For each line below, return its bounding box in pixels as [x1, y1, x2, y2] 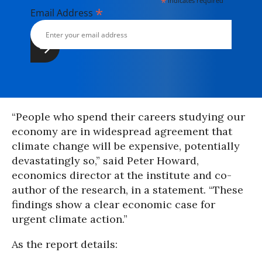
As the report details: [12, 237, 118, 251]
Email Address [30, 6, 95, 19]
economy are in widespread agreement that [12, 125, 232, 138]
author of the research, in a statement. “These [12, 183, 243, 196]
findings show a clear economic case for [12, 198, 215, 211]
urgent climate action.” [12, 212, 127, 226]
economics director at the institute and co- [12, 168, 232, 182]
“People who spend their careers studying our [12, 110, 245, 123]
